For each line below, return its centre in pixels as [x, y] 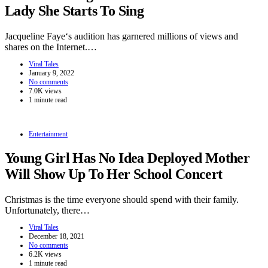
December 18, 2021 [57, 237]
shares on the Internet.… [51, 47]
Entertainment [48, 134]
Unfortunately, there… [47, 211]
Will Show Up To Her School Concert [114, 174]
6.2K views [45, 255]
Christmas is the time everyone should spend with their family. [122, 200]
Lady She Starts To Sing [74, 10]
